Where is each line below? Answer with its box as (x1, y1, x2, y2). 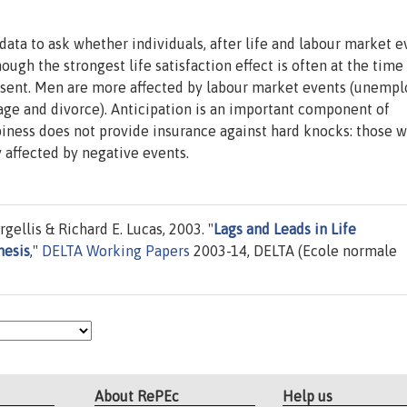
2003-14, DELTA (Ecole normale (190, 243, 397, 260)
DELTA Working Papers (42, 243, 190, 260)
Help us (282, 387, 333, 404)
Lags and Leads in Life (213, 221, 356, 238)
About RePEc (94, 387, 180, 404)
